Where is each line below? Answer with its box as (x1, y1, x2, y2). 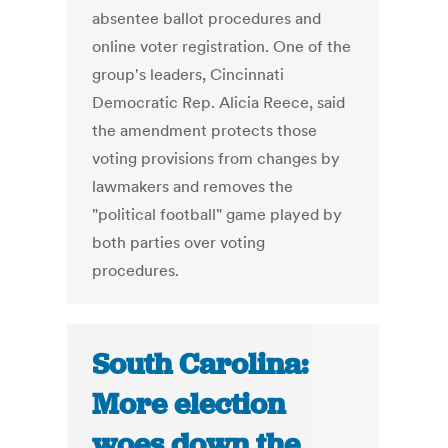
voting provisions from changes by (92, 148, 341, 169)
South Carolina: (92, 345, 309, 384)
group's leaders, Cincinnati (92, 64, 285, 85)
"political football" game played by (92, 204, 343, 225)
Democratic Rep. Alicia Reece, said (92, 92, 346, 113)
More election (92, 385, 286, 424)
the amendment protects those (92, 120, 318, 141)
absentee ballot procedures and (92, 8, 322, 29)
